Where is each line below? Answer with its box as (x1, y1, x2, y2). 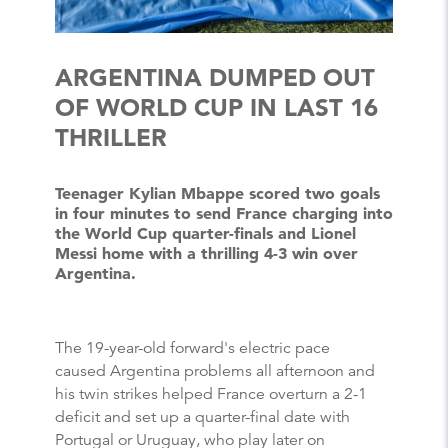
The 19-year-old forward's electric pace (55, 337, 330, 358)
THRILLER (55, 123, 167, 153)
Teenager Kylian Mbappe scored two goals (55, 183, 380, 204)
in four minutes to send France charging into (55, 203, 393, 224)
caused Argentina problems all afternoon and (55, 360, 375, 381)
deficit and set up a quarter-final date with (55, 406, 350, 427)
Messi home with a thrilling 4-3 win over (55, 243, 358, 264)
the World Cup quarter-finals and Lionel (55, 223, 356, 244)
